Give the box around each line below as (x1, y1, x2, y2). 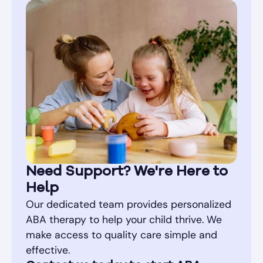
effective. (26, 243, 70, 257)
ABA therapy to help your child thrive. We (26, 213, 222, 226)
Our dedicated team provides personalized (26, 197, 231, 211)
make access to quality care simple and (26, 228, 217, 241)
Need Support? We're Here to (26, 164, 228, 179)
